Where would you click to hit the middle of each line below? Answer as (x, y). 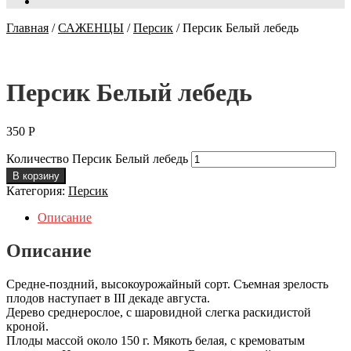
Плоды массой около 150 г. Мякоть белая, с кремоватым (156, 340)
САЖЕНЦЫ (91, 28)
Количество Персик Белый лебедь (97, 158)
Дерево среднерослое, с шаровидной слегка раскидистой (159, 312)
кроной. (27, 326)
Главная (27, 28)
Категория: (37, 190)
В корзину (36, 175)
